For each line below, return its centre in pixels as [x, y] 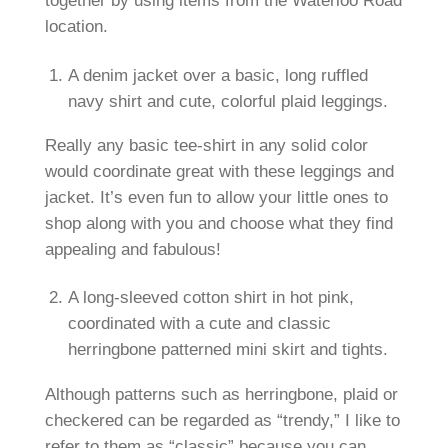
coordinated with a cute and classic [199, 324]
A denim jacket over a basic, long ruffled [217, 75]
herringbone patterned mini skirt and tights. [227, 350]
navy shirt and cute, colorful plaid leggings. [227, 101]
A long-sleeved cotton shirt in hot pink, [210, 298]
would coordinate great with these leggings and [219, 172]
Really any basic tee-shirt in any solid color [206, 146]
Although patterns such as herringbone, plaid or [221, 394]
